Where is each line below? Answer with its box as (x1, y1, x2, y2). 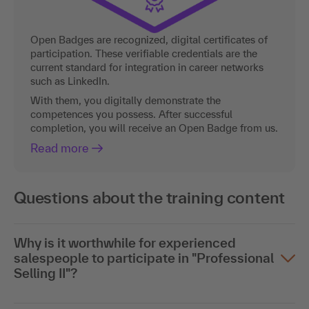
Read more (30, 141, 89, 154)
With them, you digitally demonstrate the (30, 94, 221, 106)
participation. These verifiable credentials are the (30, 47, 257, 59)
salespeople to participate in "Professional (14, 250, 274, 266)
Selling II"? (14, 265, 77, 281)
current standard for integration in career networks (30, 61, 263, 73)
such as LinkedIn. (30, 74, 110, 87)
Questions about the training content (14, 188, 286, 207)
